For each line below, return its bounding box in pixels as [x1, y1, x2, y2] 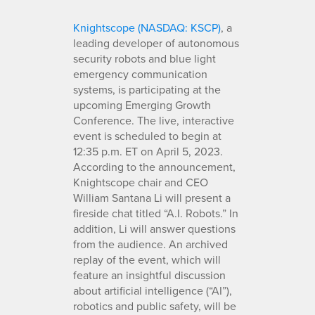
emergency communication [73, 65, 207, 82]
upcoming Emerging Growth [73, 96, 211, 112]
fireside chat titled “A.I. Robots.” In [73, 205, 238, 221]
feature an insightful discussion [73, 266, 226, 283]
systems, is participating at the [73, 81, 221, 97]
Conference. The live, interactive [73, 112, 234, 128]
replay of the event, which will [73, 251, 221, 267]
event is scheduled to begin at [73, 127, 221, 143]
